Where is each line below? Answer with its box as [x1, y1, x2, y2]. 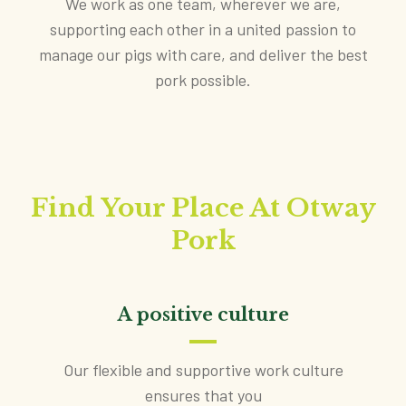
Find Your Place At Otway [30, 191, 376, 224]
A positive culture [117, 303, 289, 325]
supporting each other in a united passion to [50, 18, 356, 39]
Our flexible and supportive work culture [63, 359, 343, 380]
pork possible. [155, 69, 251, 90]
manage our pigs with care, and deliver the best [38, 43, 368, 64]
